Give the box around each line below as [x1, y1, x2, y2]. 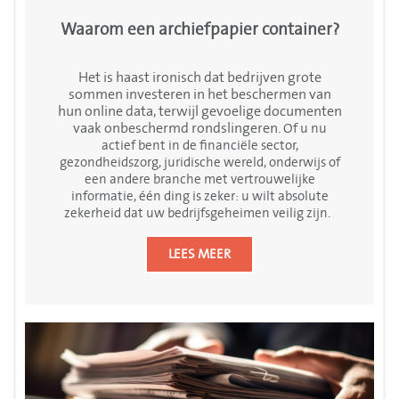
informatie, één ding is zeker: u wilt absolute [70, 187, 329, 207]
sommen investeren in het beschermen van [68, 85, 331, 105]
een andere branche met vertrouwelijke [84, 170, 315, 190]
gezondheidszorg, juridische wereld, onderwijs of [59, 153, 340, 173]
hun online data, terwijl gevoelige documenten [57, 102, 342, 122]
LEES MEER [168, 245, 231, 265]
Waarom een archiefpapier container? [60, 18, 339, 42]
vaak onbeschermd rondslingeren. [72, 118, 283, 139]
